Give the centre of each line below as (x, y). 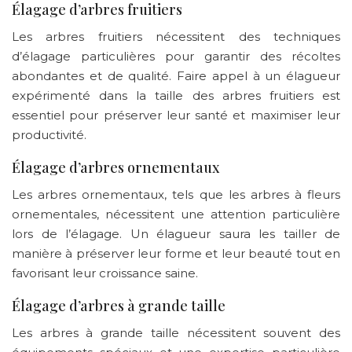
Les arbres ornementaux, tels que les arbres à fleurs (176, 194)
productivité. (49, 134)
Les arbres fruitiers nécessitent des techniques (176, 36)
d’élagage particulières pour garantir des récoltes (176, 56)
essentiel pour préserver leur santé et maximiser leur (176, 115)
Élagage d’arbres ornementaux (115, 167)
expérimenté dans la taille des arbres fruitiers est (176, 95)
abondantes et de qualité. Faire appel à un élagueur (176, 75)
